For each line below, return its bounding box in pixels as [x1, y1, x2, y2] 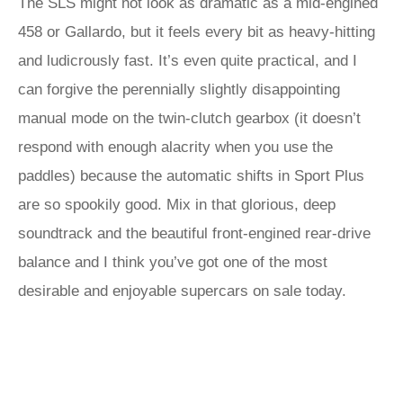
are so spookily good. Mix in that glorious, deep [18, 196, 336, 213]
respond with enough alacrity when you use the [18, 139, 333, 156]
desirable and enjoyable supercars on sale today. [18, 282, 346, 300]
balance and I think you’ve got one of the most [18, 254, 327, 271]
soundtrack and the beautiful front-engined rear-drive [18, 225, 371, 242]
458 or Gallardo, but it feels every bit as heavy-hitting [18, 23, 375, 40]
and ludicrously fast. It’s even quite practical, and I [18, 52, 357, 69]
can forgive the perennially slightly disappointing [18, 81, 340, 98]
